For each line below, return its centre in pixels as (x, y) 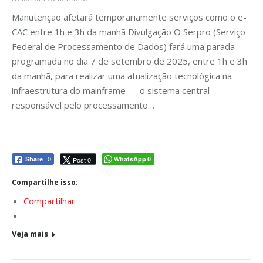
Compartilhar (49, 201)
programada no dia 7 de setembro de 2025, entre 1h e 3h (129, 61)
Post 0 (82, 160)
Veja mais (30, 234)
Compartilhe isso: (45, 183)
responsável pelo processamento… (83, 105)
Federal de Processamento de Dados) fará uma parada (123, 47)
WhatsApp (130, 159)
